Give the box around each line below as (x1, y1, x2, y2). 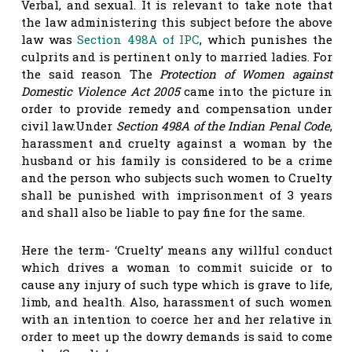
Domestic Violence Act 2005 (21, 82, 184, 99)
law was (21, 31, 78, 47)
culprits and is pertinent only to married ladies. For (21, 48, 332, 64)
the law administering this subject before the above (21, 13, 332, 30)
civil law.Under (21, 117, 116, 134)
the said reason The (21, 65, 160, 82)
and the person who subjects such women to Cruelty (21, 169, 332, 185)
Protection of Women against (159, 65, 333, 82)
